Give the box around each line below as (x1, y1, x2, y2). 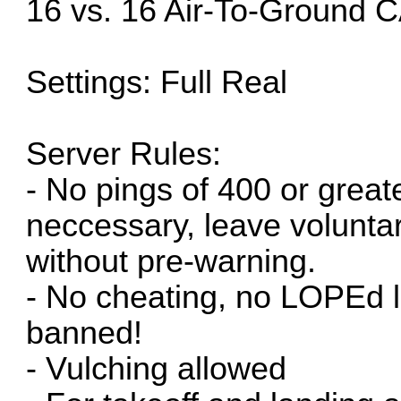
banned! (26, 314, 143, 351)
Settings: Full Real (26, 64, 288, 100)
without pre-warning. (26, 243, 317, 279)
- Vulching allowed (26, 350, 287, 387)
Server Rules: (26, 135, 222, 172)
